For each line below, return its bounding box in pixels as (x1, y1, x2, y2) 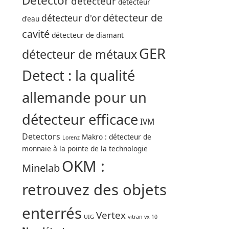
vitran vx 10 (127, 213, 157, 220)
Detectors (21, 130, 60, 142)
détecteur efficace (21, 109, 138, 129)
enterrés (21, 202, 82, 223)
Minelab (21, 161, 60, 175)
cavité (21, 27, 50, 41)
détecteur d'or (41, 11, 101, 24)
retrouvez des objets (21, 179, 167, 200)
